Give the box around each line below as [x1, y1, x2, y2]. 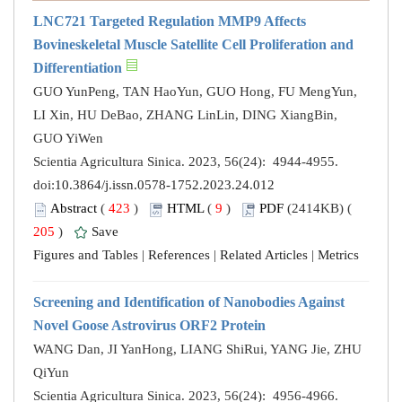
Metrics [318, 248, 359, 263]
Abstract [50, 201, 97, 216]
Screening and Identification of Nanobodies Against [33, 294, 345, 310]
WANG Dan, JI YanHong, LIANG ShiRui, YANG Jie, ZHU [33, 342, 362, 357]
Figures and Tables [33, 248, 138, 263]
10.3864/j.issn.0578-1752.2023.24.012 [55, 178, 275, 193]
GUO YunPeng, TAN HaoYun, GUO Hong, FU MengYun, [33, 84, 357, 100]
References [148, 248, 210, 263]
